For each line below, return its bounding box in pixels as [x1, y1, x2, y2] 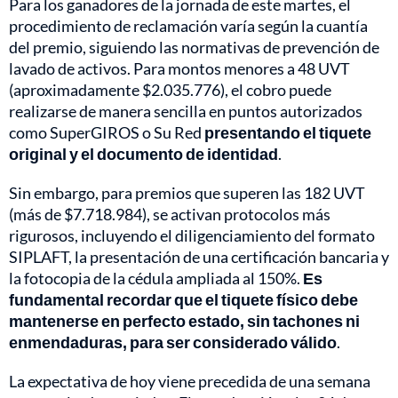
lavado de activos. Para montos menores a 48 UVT [9, 59, 350, 79]
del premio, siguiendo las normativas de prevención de [9, 37, 379, 58]
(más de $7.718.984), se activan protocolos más [9, 204, 330, 225]
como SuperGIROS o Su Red [9, 123, 204, 143]
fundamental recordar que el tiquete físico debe [9, 290, 358, 310]
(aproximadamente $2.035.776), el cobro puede [9, 80, 331, 100]
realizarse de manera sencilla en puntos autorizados [9, 101, 362, 122]
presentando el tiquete [204, 123, 371, 143]
